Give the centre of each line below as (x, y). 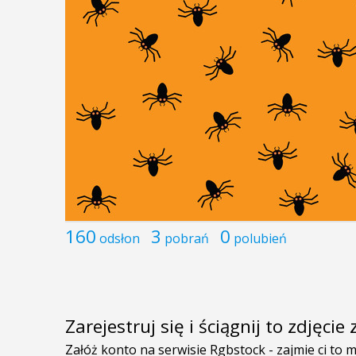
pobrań (187, 238)
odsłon (120, 238)
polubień (260, 238)
